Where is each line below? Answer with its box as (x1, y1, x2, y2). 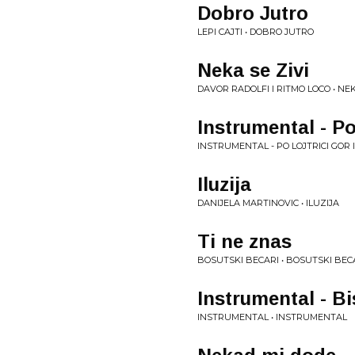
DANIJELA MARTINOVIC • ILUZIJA (197, 197, 339, 208)
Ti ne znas (197, 231, 292, 252)
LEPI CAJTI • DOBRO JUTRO (197, 26, 314, 37)
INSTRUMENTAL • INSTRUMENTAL (197, 311, 347, 323)
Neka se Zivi (197, 59, 309, 81)
